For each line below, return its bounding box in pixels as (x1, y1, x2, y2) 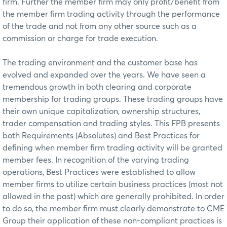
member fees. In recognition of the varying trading (3, 156, 189, 164)
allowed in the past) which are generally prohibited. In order (3, 192, 224, 201)
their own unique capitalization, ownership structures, (3, 107, 200, 116)
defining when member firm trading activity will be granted (3, 143, 222, 152)
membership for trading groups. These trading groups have (3, 95, 223, 103)
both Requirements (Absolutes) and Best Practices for (3, 131, 200, 140)
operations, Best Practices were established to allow (3, 168, 196, 176)
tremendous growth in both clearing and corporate (3, 83, 192, 91)
